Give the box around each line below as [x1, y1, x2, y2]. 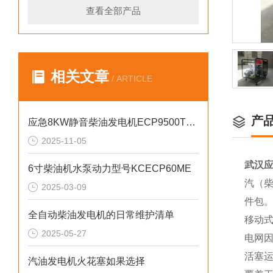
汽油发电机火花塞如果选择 [28, 256, 145, 266]
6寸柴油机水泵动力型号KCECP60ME [28, 163, 191, 174]
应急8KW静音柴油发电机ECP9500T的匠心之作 [186, 117, 196, 127]
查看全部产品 [86, 5, 141, 16]
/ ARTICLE [109, 74, 152, 83]
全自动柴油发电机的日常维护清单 [28, 210, 174, 220]
